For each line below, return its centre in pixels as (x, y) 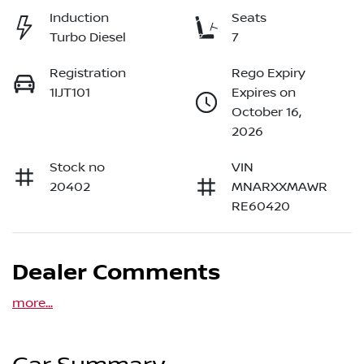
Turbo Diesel (88, 38)
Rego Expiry (269, 74)
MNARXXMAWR (279, 187)
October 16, (266, 113)
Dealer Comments (116, 273)
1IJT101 (70, 93)
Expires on (264, 93)
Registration (88, 74)
